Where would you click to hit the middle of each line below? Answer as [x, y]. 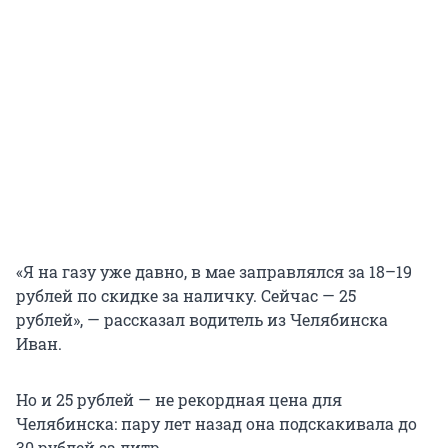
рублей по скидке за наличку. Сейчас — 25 [186, 296]
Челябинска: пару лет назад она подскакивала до [216, 424]
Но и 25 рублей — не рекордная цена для [179, 400]
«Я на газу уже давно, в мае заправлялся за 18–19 [214, 272]
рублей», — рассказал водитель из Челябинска [202, 320]
